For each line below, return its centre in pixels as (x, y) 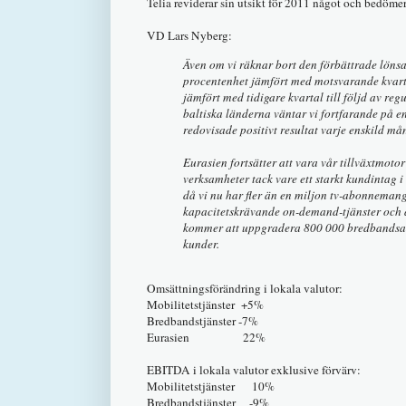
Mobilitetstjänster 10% (211, 386)
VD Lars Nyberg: (189, 36)
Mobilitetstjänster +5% (205, 304)
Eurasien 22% (206, 337)
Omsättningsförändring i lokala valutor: (245, 288)
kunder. (201, 243)
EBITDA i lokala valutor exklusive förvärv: (254, 369)
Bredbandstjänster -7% (203, 320)
